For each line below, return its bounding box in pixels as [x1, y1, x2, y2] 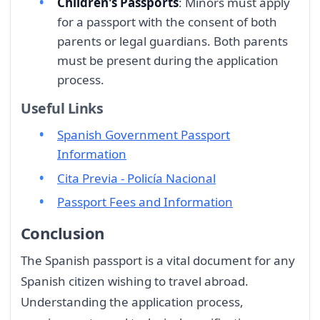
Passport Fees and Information [57, 194, 233, 211]
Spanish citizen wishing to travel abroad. [21, 272, 249, 289]
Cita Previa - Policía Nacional [57, 169, 216, 186]
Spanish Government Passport [57, 126, 230, 144]
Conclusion [21, 221, 105, 244]
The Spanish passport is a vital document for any [21, 251, 295, 269]
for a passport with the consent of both [57, 13, 277, 30]
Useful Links [21, 98, 104, 118]
